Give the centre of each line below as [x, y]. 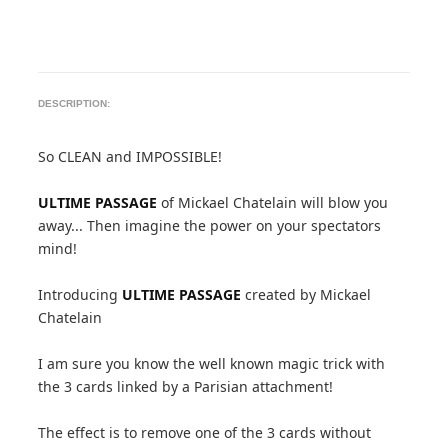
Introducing [80, 294]
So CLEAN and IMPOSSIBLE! [130, 156]
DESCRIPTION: [74, 103]
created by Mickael [306, 294]
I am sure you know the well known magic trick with [212, 363]
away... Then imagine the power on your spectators [210, 225]
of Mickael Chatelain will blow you [273, 202]
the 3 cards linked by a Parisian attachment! [186, 386]
